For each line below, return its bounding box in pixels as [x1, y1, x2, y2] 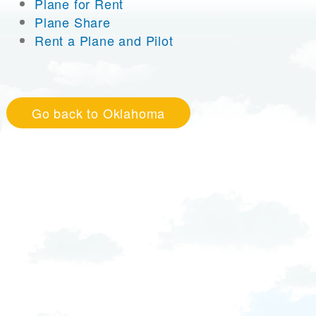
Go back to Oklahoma [32, 104, 166, 123]
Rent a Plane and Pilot [35, 31, 174, 50]
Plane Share [35, 13, 111, 32]
